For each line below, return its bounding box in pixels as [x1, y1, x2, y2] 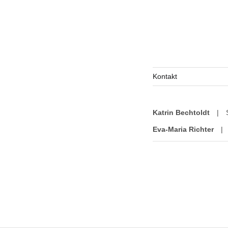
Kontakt [153, 72, 178, 80]
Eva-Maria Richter [153, 125, 214, 133]
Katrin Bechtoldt [153, 108, 210, 117]
